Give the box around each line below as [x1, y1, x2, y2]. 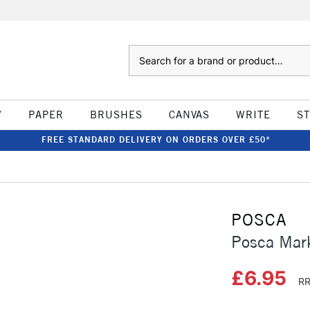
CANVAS [168, 108, 210, 121]
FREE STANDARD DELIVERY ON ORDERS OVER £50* [41, 134, 271, 145]
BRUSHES [89, 108, 143, 121]
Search [128, 46, 156, 57]
